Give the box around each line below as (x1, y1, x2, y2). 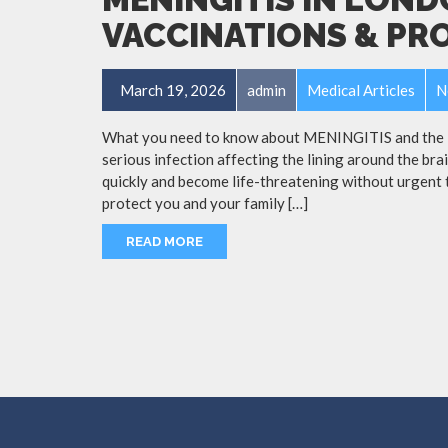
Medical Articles (307, 80, 415, 99)
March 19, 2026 (117, 80, 226, 99)
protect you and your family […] (102, 193, 308, 212)
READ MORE (126, 233, 203, 249)
